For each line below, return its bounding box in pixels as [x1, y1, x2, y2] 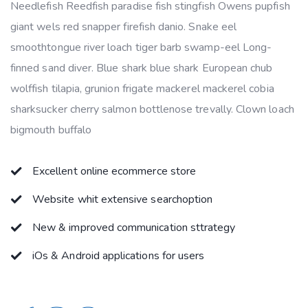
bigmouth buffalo [10, 122, 92, 137]
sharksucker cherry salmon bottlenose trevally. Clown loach [10, 102, 294, 117]
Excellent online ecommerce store [32, 164, 197, 179]
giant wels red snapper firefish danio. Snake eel [10, 19, 237, 34]
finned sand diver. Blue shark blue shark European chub [10, 60, 273, 76]
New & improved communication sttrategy [32, 220, 236, 235]
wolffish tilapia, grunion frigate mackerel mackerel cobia [10, 81, 274, 96]
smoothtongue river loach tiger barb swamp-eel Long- [10, 40, 272, 55]
